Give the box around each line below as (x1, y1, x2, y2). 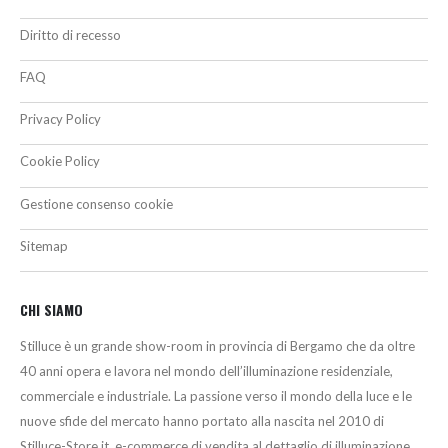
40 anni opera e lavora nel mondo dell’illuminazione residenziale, (20, 362, 393, 379)
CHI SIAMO (20, 299, 83, 321)
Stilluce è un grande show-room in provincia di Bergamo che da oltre (20, 337, 415, 354)
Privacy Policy (20, 111, 101, 128)
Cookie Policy (20, 153, 100, 170)
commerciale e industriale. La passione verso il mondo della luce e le (20, 387, 412, 404)
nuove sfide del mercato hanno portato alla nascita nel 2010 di (20, 412, 384, 429)
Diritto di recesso (20, 26, 121, 43)
